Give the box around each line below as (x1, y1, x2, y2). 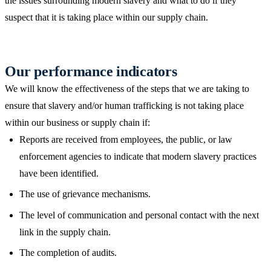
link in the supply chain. (19, 226, 111, 237)
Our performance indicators (5, 63, 177, 79)
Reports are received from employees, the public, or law (19, 134, 232, 145)
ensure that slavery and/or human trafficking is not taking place (5, 100, 244, 111)
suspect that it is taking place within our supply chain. (5, 11, 208, 22)
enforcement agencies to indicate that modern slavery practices (19, 151, 256, 162)
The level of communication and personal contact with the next (19, 209, 259, 220)
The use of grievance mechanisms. (19, 189, 151, 200)
